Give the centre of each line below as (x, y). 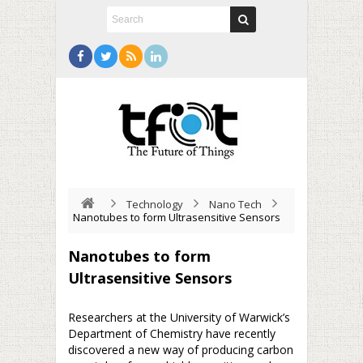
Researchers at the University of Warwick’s (179, 317)
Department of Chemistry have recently (172, 333)
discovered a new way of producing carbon (181, 350)
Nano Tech (235, 204)
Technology (155, 204)
